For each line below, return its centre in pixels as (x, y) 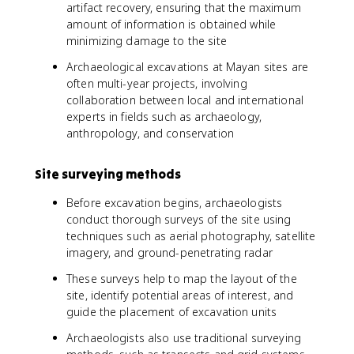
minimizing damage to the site (147, 41)
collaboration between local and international (185, 100)
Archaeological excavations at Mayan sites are (187, 67)
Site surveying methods (108, 174)
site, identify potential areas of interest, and (180, 295)
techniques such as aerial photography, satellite (191, 236)
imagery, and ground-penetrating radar (169, 252)
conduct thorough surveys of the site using (179, 219)
